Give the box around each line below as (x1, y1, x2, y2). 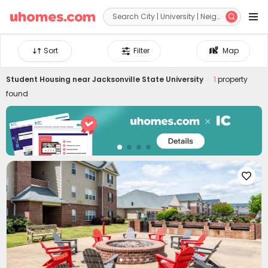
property (216, 74, 248, 84)
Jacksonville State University (92, 74, 203, 84)
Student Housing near (6, 74, 92, 84)
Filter (133, 45, 150, 56)
